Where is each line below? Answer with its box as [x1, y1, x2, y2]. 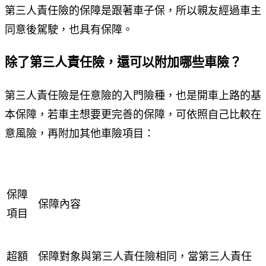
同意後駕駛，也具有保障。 [5, 23, 133, 36]
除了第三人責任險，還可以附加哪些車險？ [5, 55, 242, 70]
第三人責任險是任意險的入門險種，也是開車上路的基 [5, 90, 261, 102]
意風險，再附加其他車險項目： [5, 128, 154, 140]
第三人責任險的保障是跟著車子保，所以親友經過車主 [5, 4, 261, 17]
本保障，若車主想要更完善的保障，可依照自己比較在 [5, 109, 261, 121]
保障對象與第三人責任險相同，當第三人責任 [38, 251, 252, 263]
